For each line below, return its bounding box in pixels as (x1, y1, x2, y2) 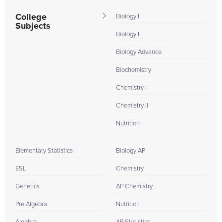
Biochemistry (116, 67, 151, 73)
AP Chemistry (116, 183, 153, 190)
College (15, 13, 47, 22)
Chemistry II (116, 103, 148, 109)
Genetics (15, 183, 40, 190)
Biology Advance (116, 49, 162, 55)
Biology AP (116, 148, 145, 154)
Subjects (15, 22, 51, 31)
